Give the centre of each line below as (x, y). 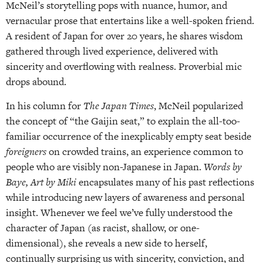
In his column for (45, 105)
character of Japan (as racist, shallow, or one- (103, 227)
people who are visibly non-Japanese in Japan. (105, 166)
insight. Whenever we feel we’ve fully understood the (119, 212)
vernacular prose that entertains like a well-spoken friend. (130, 21)
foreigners (27, 151)
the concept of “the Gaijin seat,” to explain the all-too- (123, 121)
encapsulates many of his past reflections (166, 182)
